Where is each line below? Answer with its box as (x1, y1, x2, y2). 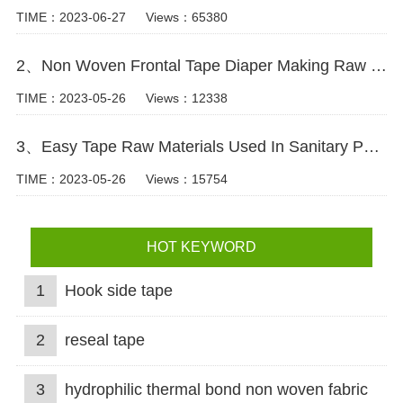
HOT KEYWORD (146, 239, 256, 255)
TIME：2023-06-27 (15, 10, 126, 25)
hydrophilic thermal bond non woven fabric (64, 380, 368, 399)
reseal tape (64, 331, 145, 350)
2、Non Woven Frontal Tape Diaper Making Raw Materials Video (370, 57, 387, 76)
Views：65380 (145, 10, 228, 25)
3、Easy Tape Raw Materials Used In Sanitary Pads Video (363, 137, 380, 156)
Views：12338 (145, 91, 228, 106)
